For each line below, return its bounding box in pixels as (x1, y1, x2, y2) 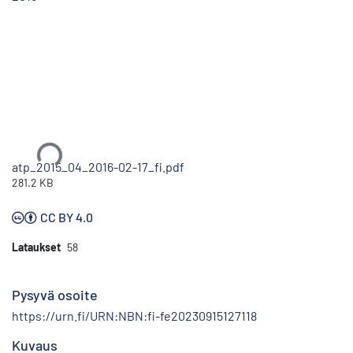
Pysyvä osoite (12, 285, 98, 303)
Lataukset (12, 240, 61, 254)
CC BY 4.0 (40, 209, 93, 225)
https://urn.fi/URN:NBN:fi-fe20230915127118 (12, 307, 257, 323)
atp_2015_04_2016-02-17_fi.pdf (12, 158, 184, 174)
